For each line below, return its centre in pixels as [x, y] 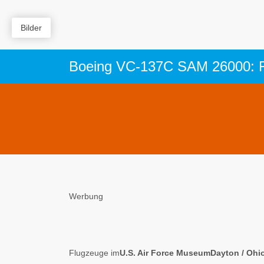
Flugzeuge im [94, 253]
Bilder [31, 28]
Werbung [86, 196]
